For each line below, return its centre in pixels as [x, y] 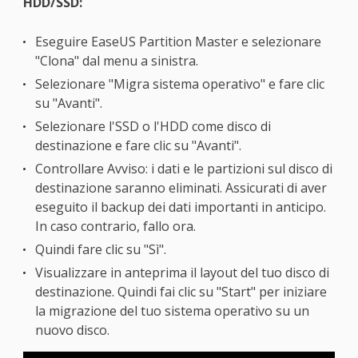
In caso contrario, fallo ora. [115, 227]
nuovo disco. [72, 330]
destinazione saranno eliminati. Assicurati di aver [181, 188]
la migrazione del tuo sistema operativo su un [172, 311]
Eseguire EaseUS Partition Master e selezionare [178, 42]
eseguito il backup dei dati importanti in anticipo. [180, 207]
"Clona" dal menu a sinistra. [116, 61]
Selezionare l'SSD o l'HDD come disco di [153, 127]
